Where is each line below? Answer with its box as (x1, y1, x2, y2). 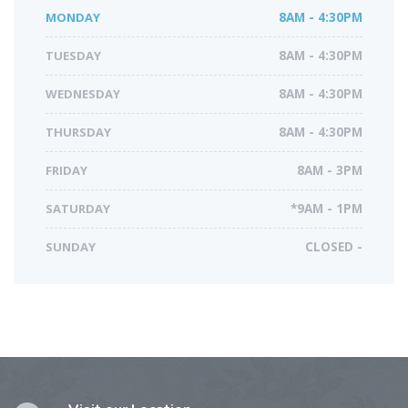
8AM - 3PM (297, 161, 362, 178)
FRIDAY (46, 161, 87, 178)
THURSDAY (46, 123, 111, 140)
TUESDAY (46, 46, 101, 64)
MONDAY (46, 8, 100, 25)
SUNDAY (46, 238, 96, 255)
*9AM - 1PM (291, 199, 362, 217)
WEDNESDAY (46, 85, 120, 102)
